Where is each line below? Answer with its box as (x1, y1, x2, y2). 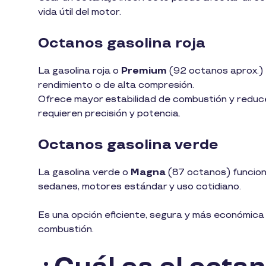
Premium (121, 65, 167, 77)
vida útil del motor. (38, 7, 123, 18)
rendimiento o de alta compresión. (38, 80, 194, 91)
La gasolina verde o (38, 167, 131, 179)
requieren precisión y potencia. (38, 108, 183, 120)
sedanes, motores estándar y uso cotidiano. (38, 181, 241, 193)
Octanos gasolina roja (38, 34, 209, 52)
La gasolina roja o (38, 65, 121, 77)
